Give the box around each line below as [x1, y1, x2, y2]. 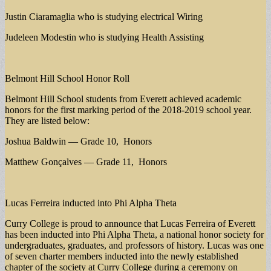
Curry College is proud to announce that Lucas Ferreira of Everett [5, 218, 255, 229]
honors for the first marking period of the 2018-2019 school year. [5, 104, 252, 115]
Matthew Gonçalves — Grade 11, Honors [5, 156, 167, 167]
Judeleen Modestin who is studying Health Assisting [5, 31, 204, 42]
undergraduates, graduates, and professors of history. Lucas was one [5, 240, 264, 250]
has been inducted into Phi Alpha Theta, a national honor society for [5, 229, 264, 240]
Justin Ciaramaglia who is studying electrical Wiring [5, 11, 203, 22]
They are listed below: [5, 115, 90, 126]
